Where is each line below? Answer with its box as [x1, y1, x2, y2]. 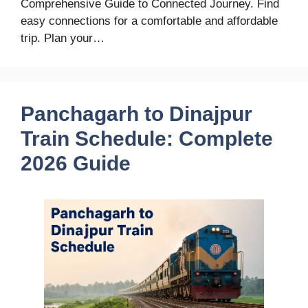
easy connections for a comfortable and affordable [21, 14, 278, 28]
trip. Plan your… [21, 32, 104, 45]
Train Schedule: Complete [21, 127, 273, 151]
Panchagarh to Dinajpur [21, 102, 252, 126]
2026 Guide [21, 152, 131, 175]
